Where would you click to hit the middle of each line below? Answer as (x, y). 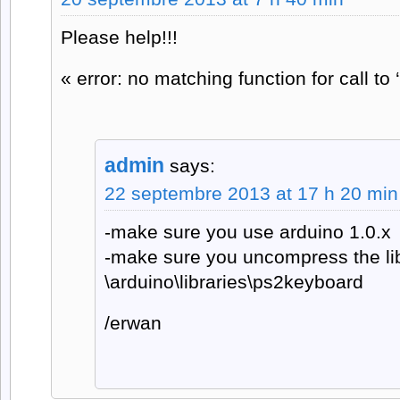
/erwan (133, 323)
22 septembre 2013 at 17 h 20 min (251, 194)
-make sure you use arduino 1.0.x (248, 232)
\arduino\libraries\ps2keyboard (234, 282)
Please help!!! (119, 37)
